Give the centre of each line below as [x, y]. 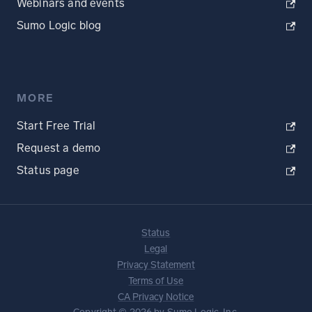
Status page [48, 171]
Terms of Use [156, 281]
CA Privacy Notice [156, 297]
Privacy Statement [156, 265]
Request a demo [59, 148]
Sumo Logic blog [59, 26]
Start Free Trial [56, 126]
